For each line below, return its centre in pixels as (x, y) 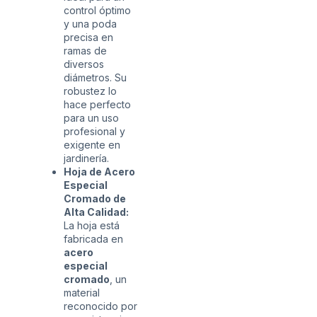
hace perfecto (97, 104)
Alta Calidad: (96, 212)
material (82, 292)
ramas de (85, 50)
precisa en (88, 37)
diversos (84, 64)
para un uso (91, 117)
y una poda (90, 23)
